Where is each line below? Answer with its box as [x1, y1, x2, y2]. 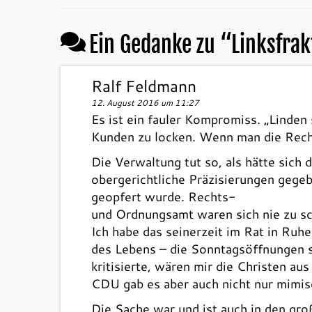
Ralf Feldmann [91, 75, 197, 97]
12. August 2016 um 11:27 [91, 97, 200, 109]
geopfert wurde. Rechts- [91, 187, 237, 205]
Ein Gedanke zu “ [89, 31, 231, 58]
